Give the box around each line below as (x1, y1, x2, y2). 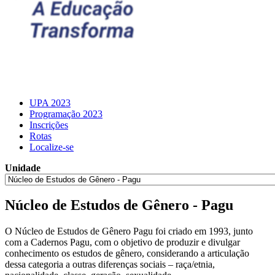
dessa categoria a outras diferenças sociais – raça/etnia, (5, 259, 215, 270)
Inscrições (29, 119, 68, 130)
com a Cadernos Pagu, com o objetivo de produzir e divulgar (5, 237, 240, 248)
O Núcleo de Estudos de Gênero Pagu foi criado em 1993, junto (5, 226, 253, 237)
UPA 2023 (29, 97, 71, 108)
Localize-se (29, 141, 74, 152)
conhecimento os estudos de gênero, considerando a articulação (5, 248, 249, 259)
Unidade (5, 162, 41, 173)
